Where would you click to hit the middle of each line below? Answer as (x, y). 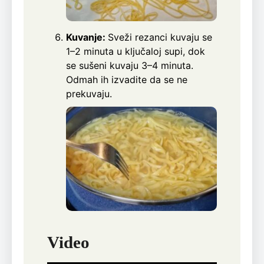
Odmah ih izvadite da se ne (127, 79)
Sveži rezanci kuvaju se (160, 37)
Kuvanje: (87, 37)
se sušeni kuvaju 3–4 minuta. (130, 65)
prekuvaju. (89, 93)
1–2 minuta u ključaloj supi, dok (136, 51)
